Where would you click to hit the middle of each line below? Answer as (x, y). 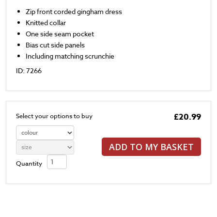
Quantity (29, 163)
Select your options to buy (54, 116)
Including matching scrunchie (70, 56)
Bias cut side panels (55, 45)
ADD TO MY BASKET (151, 147)
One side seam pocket (60, 33)
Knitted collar (46, 22)
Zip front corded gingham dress (74, 11)
